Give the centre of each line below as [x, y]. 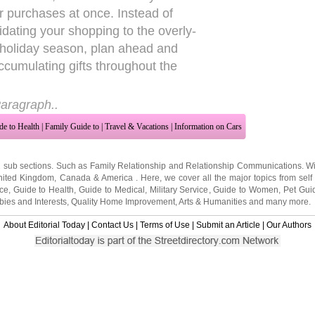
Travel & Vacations [137, 126]
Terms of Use [165, 225]
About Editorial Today [44, 225]
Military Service [179, 189]
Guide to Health [44, 189]
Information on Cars [208, 126]
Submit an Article [228, 225]
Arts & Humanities [213, 201]
